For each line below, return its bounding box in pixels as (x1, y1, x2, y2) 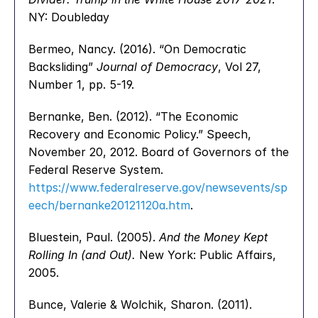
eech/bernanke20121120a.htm (28, 198, 190, 212)
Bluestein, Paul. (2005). (28, 230, 159, 244)
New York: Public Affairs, (136, 248, 276, 262)
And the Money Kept (159, 230, 268, 244)
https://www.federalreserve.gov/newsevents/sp (28, 180, 287, 194)
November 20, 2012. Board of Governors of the (28, 145, 289, 159)
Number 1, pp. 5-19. (28, 77, 134, 92)
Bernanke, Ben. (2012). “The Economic (28, 109, 238, 124)
